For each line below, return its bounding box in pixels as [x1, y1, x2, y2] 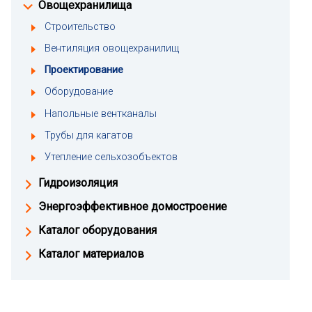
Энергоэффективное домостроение [38, 199, 227, 213]
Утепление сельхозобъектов [45, 150, 178, 163]
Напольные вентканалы [45, 107, 157, 120]
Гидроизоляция [38, 175, 118, 189]
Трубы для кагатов [45, 129, 133, 141]
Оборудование [45, 86, 113, 98]
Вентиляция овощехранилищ [45, 42, 179, 54]
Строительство [45, 20, 116, 33]
